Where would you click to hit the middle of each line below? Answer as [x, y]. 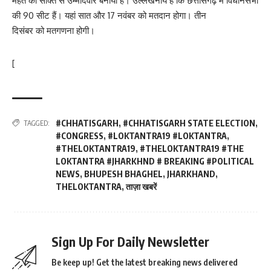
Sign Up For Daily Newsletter [130, 241]
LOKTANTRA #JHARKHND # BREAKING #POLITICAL [155, 161]
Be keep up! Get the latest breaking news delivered [145, 262]
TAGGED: [37, 123]
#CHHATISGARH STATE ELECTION [189, 123]
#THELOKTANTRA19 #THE [192, 148]
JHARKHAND [191, 174]
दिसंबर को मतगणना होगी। [54, 30]
